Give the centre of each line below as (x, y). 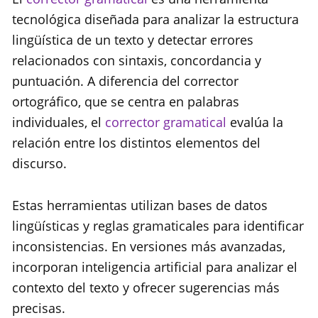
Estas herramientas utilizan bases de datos (140, 205)
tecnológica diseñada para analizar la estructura (155, 20)
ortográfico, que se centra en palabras (126, 102)
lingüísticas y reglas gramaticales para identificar (158, 226)
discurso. (39, 164)
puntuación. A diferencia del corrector (125, 81)
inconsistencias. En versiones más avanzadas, (149, 247)
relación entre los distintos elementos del (136, 143)
